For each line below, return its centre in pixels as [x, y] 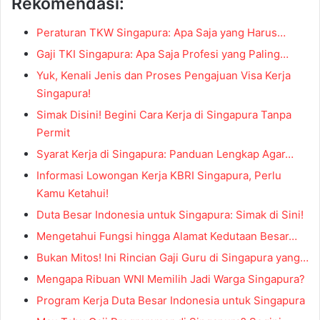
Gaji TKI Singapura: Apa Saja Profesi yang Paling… [162, 54]
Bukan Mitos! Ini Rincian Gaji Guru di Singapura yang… [172, 257]
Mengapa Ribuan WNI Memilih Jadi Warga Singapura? [171, 279]
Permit [53, 132]
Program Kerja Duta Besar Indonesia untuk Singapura [171, 300]
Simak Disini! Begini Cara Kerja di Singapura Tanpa [164, 114]
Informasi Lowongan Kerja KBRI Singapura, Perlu [159, 175]
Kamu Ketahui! [72, 193]
